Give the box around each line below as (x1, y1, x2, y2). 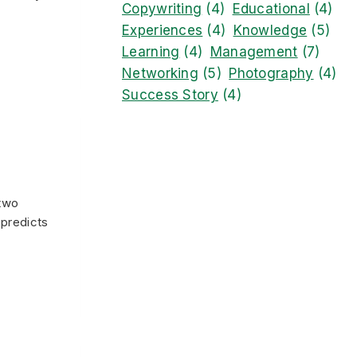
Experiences (122, 22, 203, 38)
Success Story (122, 87, 218, 103)
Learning (122, 44, 180, 60)
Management (210, 44, 298, 60)
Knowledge (233, 22, 308, 38)
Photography (229, 65, 314, 81)
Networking (122, 65, 198, 81)
